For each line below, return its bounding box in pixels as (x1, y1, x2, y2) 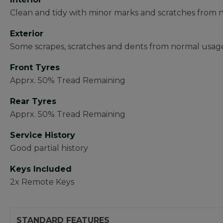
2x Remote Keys (10, 177, 74, 187)
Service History (10, 130, 75, 140)
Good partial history (10, 143, 88, 153)
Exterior (10, 29, 43, 38)
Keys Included (10, 164, 72, 174)
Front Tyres (10, 63, 60, 72)
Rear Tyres (10, 97, 56, 106)
